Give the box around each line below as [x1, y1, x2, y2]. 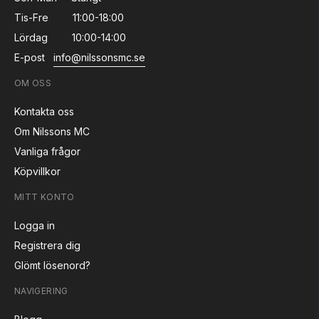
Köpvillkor [14, 165, 61, 178]
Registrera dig [14, 239, 80, 252]
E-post [14, 51, 45, 64]
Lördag [14, 31, 48, 44]
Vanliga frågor [14, 145, 80, 158]
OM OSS [14, 78, 52, 89]
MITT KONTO [14, 192, 75, 203]
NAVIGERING [14, 286, 68, 297]
